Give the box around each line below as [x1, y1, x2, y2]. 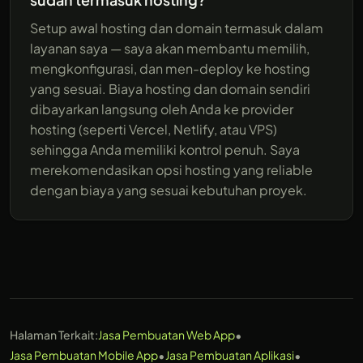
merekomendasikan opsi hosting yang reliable [30, 160, 313, 178]
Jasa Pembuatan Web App [98, 327, 235, 343]
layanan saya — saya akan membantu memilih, [30, 39, 310, 57]
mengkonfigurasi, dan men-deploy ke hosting [30, 59, 310, 77]
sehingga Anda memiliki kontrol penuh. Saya [30, 140, 300, 158]
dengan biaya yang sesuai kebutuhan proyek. [30, 181, 307, 199]
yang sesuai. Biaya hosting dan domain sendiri [30, 79, 310, 97]
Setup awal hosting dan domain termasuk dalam [30, 19, 323, 36]
